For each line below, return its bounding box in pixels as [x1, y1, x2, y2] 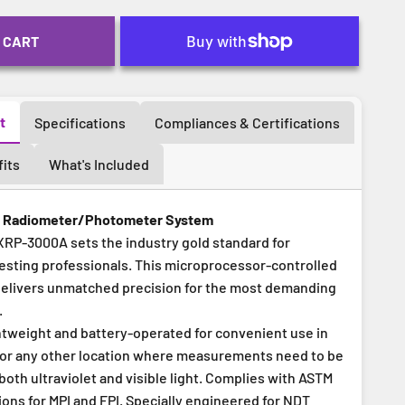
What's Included [49, 155, 149, 173]
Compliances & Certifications [155, 114, 340, 131]
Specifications [34, 114, 126, 131]
